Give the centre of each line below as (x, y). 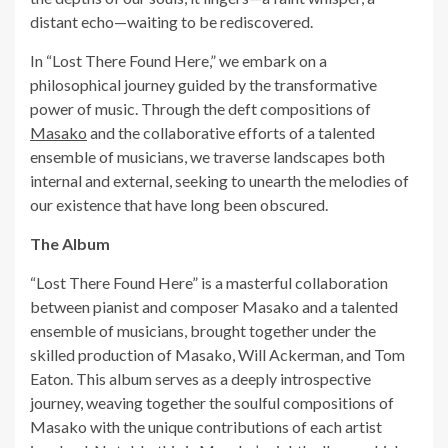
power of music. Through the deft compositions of (200, 109)
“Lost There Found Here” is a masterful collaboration (209, 283)
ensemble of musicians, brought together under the (203, 331)
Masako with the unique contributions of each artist (206, 427)
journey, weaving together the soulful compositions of (212, 403)
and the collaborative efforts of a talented (231, 133)
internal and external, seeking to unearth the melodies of (219, 181)
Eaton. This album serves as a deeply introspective (200, 379)
